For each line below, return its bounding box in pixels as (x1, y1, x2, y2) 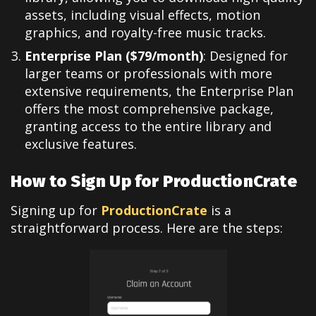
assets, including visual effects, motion (25, 6, 260, 24)
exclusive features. (25, 135, 137, 153)
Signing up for (11, 201, 101, 219)
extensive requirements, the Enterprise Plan (25, 83, 293, 100)
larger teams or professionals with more (25, 65, 272, 83)
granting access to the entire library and (25, 118, 272, 135)
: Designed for (203, 47, 288, 65)
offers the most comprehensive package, (25, 100, 274, 118)
